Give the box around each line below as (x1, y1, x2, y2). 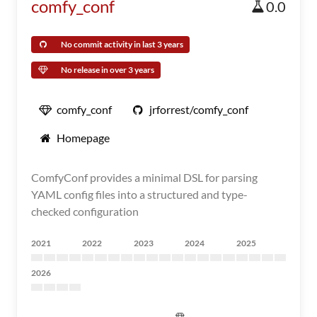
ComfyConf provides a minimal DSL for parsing (31, 171, 258, 184)
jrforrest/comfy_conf (149, 103, 248, 116)
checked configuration (31, 204, 139, 218)
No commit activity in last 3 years (61, 39, 183, 50)
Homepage (57, 131, 110, 144)
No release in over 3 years (61, 64, 154, 75)
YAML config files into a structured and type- (31, 188, 248, 201)
